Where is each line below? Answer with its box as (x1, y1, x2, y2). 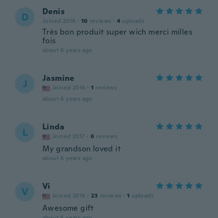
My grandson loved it (42, 144, 121, 154)
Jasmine (42, 73, 74, 83)
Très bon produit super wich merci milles (42, 27, 192, 37)
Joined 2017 (52, 132, 85, 140)
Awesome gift (42, 203, 94, 213)
